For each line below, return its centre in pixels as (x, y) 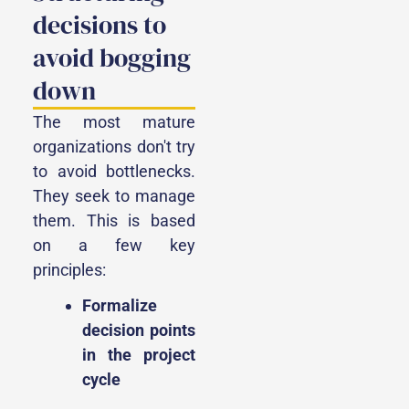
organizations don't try (114, 147)
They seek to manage (114, 196)
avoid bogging (112, 58)
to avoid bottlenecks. (114, 172)
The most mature (114, 122)
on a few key (114, 246)
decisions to (100, 25)
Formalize (120, 306)
